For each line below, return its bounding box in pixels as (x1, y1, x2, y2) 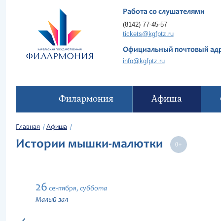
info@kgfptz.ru (122, 57, 165, 65)
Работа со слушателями (122, 8, 205, 16)
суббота (80, 185, 107, 192)
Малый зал (36, 196, 68, 204)
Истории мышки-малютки (16, 138, 169, 151)
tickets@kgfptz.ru (122, 30, 174, 37)
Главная (16, 124, 40, 131)
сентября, (49, 185, 78, 192)
